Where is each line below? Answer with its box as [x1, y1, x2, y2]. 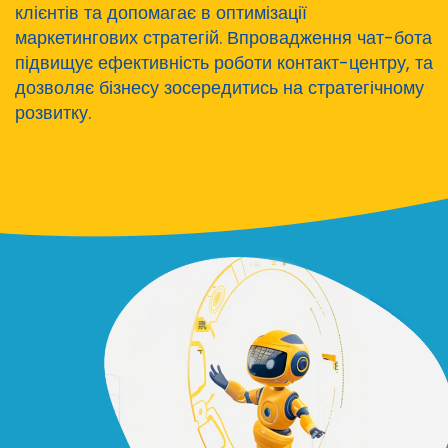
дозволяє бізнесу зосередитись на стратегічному [15, 74, 424, 100]
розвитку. [15, 99, 91, 125]
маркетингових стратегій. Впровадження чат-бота [15, 24, 432, 50]
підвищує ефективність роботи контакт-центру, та [15, 49, 433, 75]
